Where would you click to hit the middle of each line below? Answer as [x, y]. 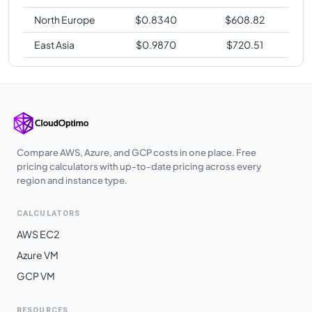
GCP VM [36, 276]
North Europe [65, 19]
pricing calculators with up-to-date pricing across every [139, 166]
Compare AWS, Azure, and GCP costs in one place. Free [136, 153]
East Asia [54, 45]
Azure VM [38, 255]
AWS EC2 [38, 234]
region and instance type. [72, 180]
